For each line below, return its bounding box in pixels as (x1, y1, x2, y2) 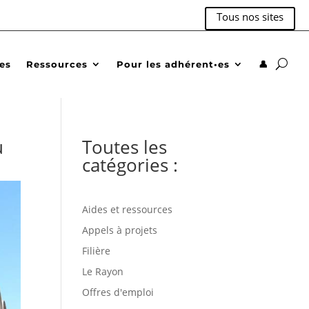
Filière (82, 243, 111, 257)
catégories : (82, 152, 179, 177)
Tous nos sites (217, 10, 283, 23)
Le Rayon (82, 264, 124, 278)
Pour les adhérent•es (117, 58, 230, 70)
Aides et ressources (82, 202, 173, 216)
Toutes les (82, 134, 168, 159)
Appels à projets (82, 223, 158, 237)
